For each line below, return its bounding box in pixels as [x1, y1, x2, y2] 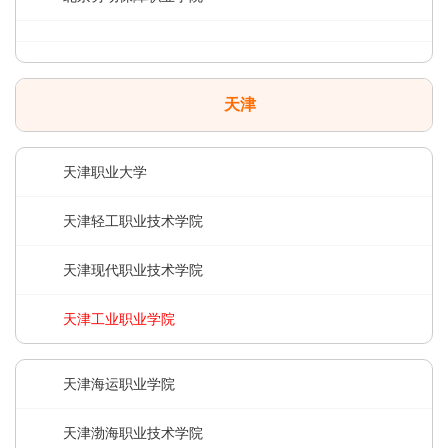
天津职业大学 [63, 164, 147, 180]
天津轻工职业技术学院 [63, 213, 203, 229]
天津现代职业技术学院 [63, 262, 203, 278]
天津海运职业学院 [63, 376, 175, 392]
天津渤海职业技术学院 [63, 425, 203, 441]
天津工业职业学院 [63, 311, 175, 327]
